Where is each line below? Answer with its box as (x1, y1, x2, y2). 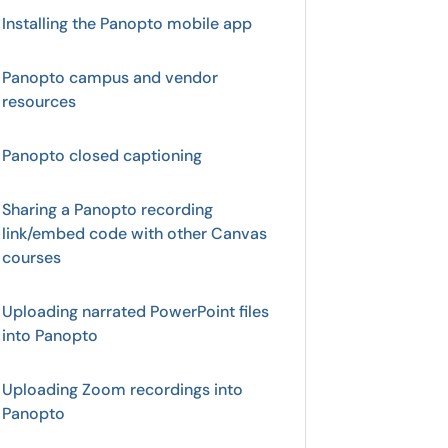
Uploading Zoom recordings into (2, 379, 243, 400)
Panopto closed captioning (2, 145, 202, 166)
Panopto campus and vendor (2, 67, 218, 88)
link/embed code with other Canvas (2, 223, 267, 244)
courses (2, 247, 61, 268)
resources (2, 91, 76, 112)
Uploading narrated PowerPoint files (2, 301, 269, 322)
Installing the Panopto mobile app (2, 13, 252, 34)
